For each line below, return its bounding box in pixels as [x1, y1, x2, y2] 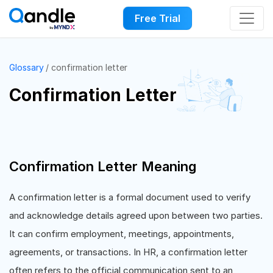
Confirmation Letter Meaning [9, 158, 196, 174]
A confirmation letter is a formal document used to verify [9, 191, 250, 203]
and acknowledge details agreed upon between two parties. [9, 210, 263, 221]
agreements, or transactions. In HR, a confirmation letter [9, 246, 247, 258]
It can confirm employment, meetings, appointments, [9, 228, 234, 239]
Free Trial [134, 12, 180, 25]
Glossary [9, 62, 44, 73]
